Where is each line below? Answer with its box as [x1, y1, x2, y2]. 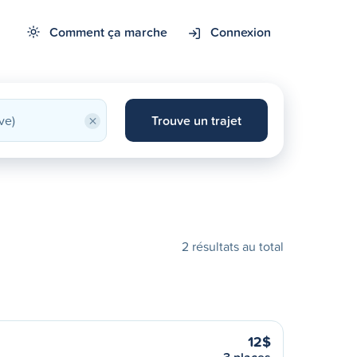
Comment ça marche [49, 23, 167, 41]
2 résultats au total [182, 237, 284, 255]
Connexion [210, 23, 271, 41]
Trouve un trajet [151, 112, 241, 129]
